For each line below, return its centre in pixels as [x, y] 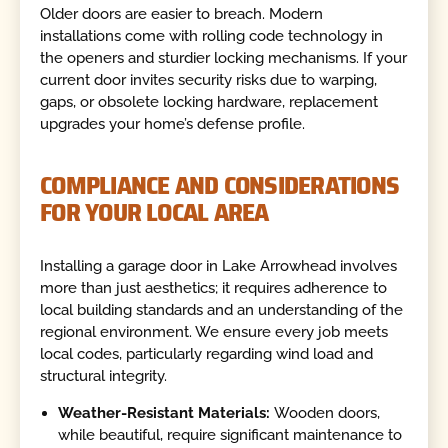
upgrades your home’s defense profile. [173, 124]
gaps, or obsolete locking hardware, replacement [209, 102]
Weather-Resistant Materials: [166, 413]
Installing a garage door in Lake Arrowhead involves [219, 265]
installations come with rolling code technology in [212, 36]
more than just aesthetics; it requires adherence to [214, 287]
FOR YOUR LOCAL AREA [154, 212]
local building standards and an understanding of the [222, 309]
